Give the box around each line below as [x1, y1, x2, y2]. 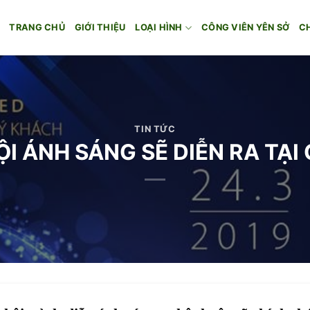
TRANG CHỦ [9, 22, 65, 33]
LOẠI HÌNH [135, 22, 183, 33]
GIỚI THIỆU [74, 22, 126, 33]
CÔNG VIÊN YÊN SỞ [201, 22, 290, 33]
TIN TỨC [134, 124, 176, 135]
